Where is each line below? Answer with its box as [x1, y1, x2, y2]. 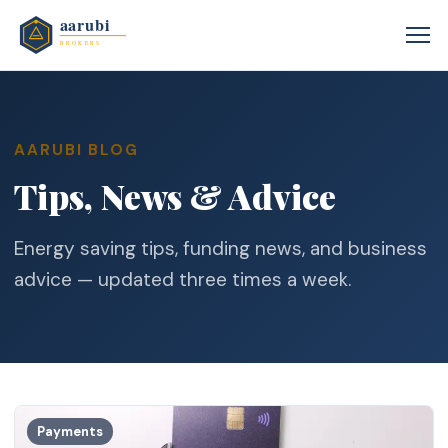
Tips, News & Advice [14, 172, 337, 219]
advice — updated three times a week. [14, 266, 352, 292]
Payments [37, 423, 104, 441]
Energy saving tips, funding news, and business [14, 235, 428, 261]
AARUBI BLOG [14, 140, 139, 160]
